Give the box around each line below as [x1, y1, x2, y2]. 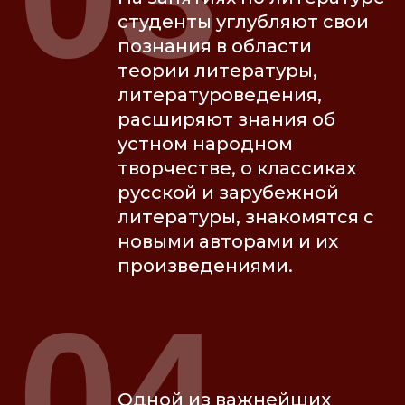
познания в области [118, 35, 312, 58]
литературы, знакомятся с [118, 206, 374, 229]
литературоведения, [118, 84, 322, 107]
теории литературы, [118, 60, 317, 82]
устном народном [118, 133, 293, 155]
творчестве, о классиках [118, 157, 356, 180]
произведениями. [118, 255, 293, 278]
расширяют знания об [118, 108, 335, 131]
